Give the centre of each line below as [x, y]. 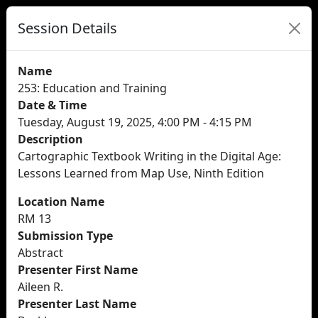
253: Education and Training [92, 88]
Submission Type [65, 236]
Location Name [61, 202]
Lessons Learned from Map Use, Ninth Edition [141, 173]
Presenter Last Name [77, 304]
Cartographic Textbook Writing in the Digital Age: [149, 156]
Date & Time [52, 105]
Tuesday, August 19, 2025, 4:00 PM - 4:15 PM [135, 122]
